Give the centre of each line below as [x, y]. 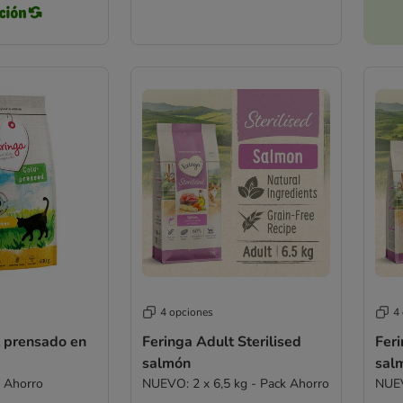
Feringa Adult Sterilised [221, 342]
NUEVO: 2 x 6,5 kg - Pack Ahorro [235, 384]
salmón [166, 364]
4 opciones [186, 313]
